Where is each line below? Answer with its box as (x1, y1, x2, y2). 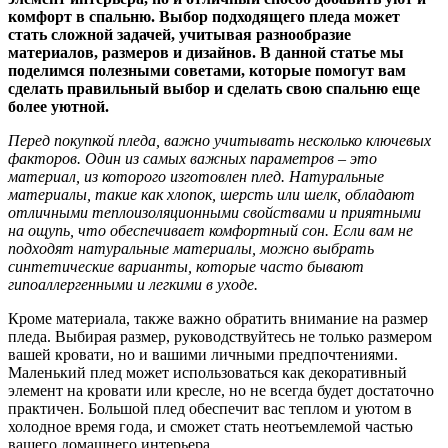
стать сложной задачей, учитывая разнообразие (8, 25, 351, 43)
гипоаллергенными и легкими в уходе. (8, 275, 258, 293)
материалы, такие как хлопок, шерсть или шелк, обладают (8, 185, 415, 203)
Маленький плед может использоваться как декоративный (8, 363, 407, 381)
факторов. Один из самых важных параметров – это (8, 149, 377, 167)
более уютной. (8, 97, 109, 115)
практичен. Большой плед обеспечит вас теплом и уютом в (8, 399, 412, 417)
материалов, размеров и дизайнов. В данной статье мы (8, 43, 404, 61)
